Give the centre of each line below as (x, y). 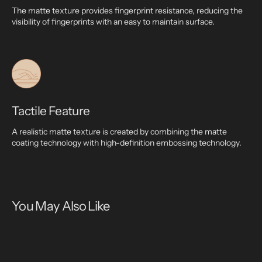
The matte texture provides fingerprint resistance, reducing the (127, 11)
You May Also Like (61, 206)
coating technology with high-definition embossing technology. (127, 143)
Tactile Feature (51, 111)
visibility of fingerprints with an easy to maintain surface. (113, 22)
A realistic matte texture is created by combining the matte (119, 132)
